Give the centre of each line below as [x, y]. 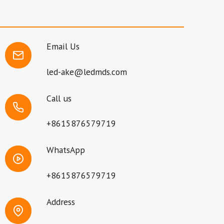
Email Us [63, 46]
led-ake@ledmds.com [87, 71]
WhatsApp [66, 150]
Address [61, 201]
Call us [59, 98]
